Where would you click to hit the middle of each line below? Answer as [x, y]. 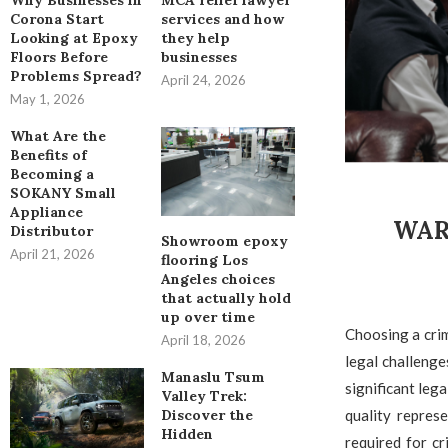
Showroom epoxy [224, 241]
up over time [207, 317]
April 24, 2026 [203, 80]
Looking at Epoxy [74, 38]
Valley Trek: [203, 396]
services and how [222, 19]
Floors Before [59, 57]
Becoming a [52, 174]
